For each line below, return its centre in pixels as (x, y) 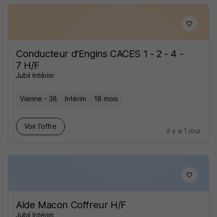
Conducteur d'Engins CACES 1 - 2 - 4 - (100, 54)
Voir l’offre (40, 126)
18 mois (106, 99)
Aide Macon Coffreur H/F (71, 205)
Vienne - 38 (39, 99)
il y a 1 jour (184, 131)
